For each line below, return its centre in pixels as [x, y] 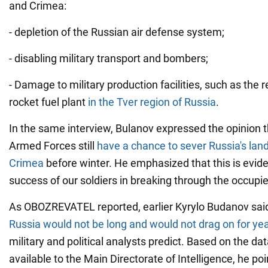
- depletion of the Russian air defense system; [117, 32]
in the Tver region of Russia [152, 102]
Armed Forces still [53, 146]
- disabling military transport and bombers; [109, 59]
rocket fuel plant [48, 102]
